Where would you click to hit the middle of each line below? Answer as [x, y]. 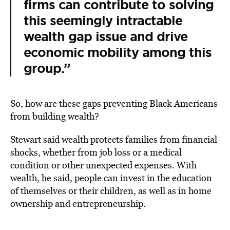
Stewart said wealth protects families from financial [114, 139]
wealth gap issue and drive [106, 37]
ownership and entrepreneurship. [78, 204]
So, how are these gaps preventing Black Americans [114, 103]
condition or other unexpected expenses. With [103, 165]
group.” [47, 69]
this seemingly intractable [103, 21]
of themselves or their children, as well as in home [111, 191]
